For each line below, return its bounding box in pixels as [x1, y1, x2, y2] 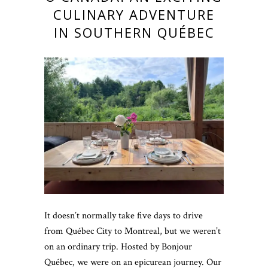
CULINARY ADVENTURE [53, 5, 215, 24]
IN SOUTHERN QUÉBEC [53, 23, 215, 42]
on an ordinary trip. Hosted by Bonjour [44, 240, 192, 254]
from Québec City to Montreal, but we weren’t [44, 225, 221, 238]
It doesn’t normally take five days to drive [44, 209, 203, 223]
